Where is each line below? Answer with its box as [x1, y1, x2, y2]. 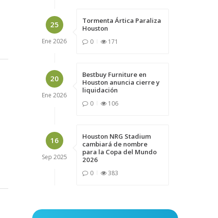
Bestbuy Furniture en [82, 70, 146, 79]
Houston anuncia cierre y [82, 77, 160, 87]
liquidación [82, 85, 118, 94]
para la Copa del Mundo [82, 147, 157, 156]
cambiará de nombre [82, 139, 147, 148]
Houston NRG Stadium [82, 131, 151, 141]
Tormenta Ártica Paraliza [82, 16, 161, 25]
